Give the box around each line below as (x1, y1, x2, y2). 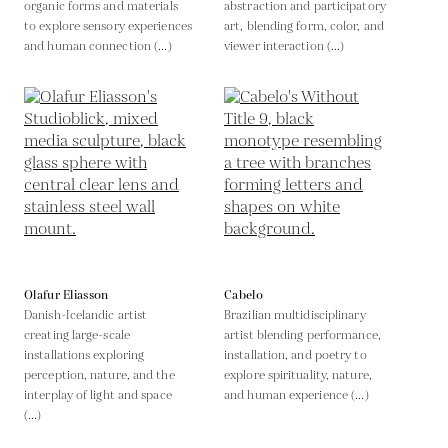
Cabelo (224, 286, 263, 304)
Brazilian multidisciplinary (224, 306, 366, 324)
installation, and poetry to (224, 346, 367, 364)
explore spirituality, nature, (224, 366, 372, 384)
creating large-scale (24, 326, 130, 344)
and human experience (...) (224, 386, 369, 404)
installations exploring (24, 346, 145, 364)
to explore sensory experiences (24, 17, 193, 35)
